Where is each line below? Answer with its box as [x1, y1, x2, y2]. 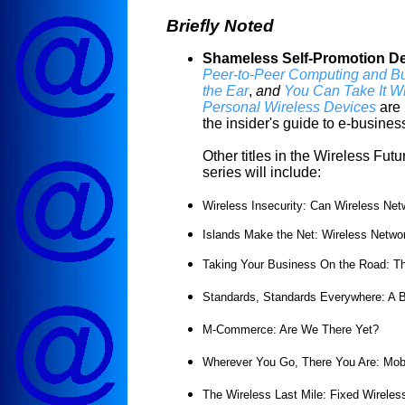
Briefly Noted [166, 15, 274, 35]
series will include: [202, 164, 321, 180]
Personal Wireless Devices [202, 99, 376, 115]
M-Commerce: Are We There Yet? [202, 322, 379, 336]
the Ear [202, 82, 249, 99]
